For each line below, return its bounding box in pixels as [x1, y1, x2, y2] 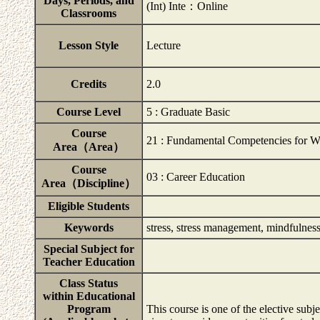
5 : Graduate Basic [146, 106, 230, 118]
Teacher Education [42, 256, 135, 268]
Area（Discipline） [41, 177, 136, 189]
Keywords [64, 221, 114, 234]
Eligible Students [48, 200, 129, 212]
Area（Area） [53, 141, 124, 153]
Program [66, 303, 111, 315]
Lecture [146, 39, 181, 51]
